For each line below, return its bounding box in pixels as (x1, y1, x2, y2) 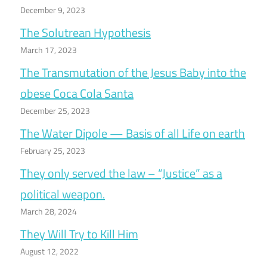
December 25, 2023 (20, 104, 90, 117)
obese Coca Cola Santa (20, 84, 133, 103)
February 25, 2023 (20, 144, 85, 157)
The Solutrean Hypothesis (20, 23, 151, 42)
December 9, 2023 (20, 4, 85, 17)
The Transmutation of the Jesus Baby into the (20, 63, 246, 82)
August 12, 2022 (20, 245, 79, 258)
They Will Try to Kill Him (20, 225, 138, 244)
